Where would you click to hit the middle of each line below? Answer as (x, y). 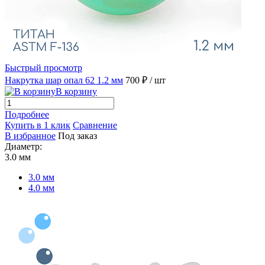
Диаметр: (23, 146)
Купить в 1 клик (38, 125)
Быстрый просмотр (43, 67)
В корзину (76, 91)
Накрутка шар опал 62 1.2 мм (64, 80)
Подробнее (27, 114)
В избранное (30, 135)
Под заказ (77, 135)
